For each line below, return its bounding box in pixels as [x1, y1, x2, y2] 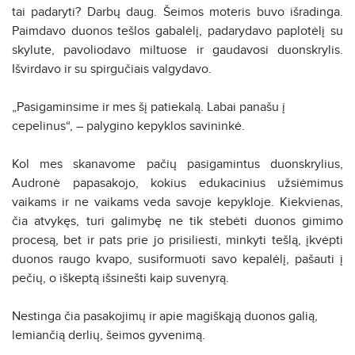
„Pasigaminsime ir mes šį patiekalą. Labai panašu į [12, 98, 285, 115]
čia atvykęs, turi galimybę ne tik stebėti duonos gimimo [12, 212, 343, 229]
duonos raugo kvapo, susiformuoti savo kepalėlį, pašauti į [12, 250, 343, 267]
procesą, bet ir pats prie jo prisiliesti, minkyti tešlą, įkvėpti [12, 231, 343, 248]
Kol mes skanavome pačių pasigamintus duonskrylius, [12, 155, 343, 172]
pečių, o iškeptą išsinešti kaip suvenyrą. [12, 269, 229, 286]
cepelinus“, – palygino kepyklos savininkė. [12, 117, 245, 134]
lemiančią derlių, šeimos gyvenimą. [12, 326, 205, 343]
